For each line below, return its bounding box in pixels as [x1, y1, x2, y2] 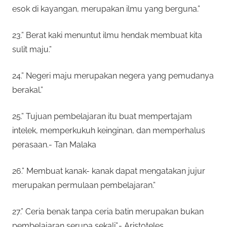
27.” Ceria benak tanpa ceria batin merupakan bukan [12, 206, 204, 216]
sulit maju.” [12, 44, 52, 54]
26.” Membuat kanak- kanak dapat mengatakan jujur [12, 166, 205, 176]
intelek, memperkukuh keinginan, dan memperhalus [12, 125, 205, 135]
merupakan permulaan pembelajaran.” [12, 180, 156, 190]
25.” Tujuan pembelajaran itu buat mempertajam [12, 111, 192, 121]
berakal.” [12, 85, 43, 95]
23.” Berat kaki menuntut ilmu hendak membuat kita [12, 30, 202, 40]
